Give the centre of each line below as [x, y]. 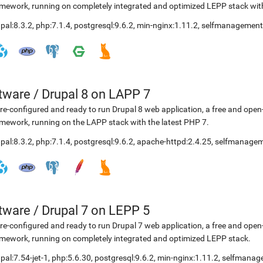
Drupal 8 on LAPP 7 [96, 94]
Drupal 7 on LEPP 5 [96, 210]
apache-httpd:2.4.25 [174, 141]
